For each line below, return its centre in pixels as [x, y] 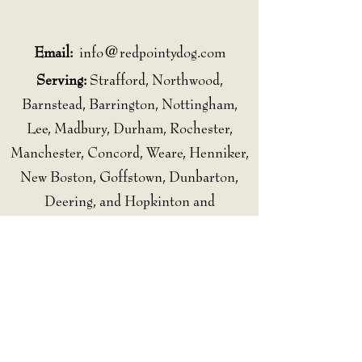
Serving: [61, 81]
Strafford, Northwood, [154, 81]
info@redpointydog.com [152, 53]
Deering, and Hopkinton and [129, 202]
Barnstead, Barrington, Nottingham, [129, 105]
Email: [55, 53]
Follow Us [120, 259]
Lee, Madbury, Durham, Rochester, [129, 129]
